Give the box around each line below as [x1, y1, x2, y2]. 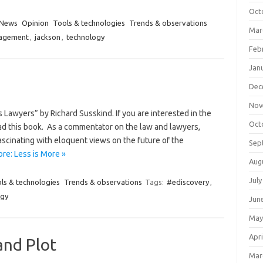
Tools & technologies [52, 19, 125, 27]
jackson [34, 33, 60, 41]
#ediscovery [166, 178, 209, 186]
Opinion [21, 19, 49, 27]
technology [66, 33, 104, 41]
